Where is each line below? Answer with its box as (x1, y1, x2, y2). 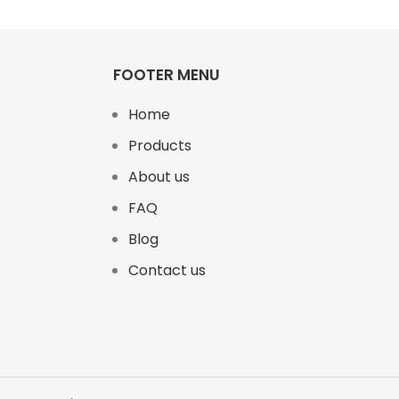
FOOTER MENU (113, 63, 220, 85)
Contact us (128, 259, 206, 281)
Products (128, 134, 191, 156)
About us (128, 166, 190, 187)
